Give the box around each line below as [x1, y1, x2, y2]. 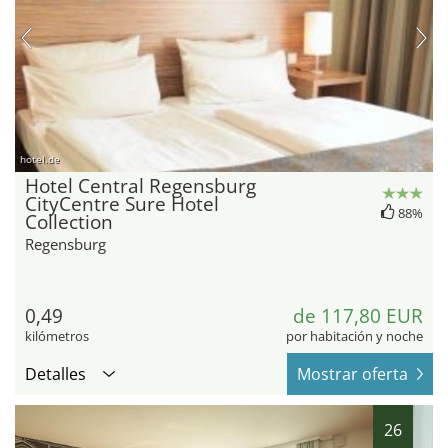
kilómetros [25, 326, 89, 345]
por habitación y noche [286, 326, 423, 345]
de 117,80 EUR [293, 302, 423, 329]
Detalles [25, 362, 86, 385]
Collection [25, 208, 113, 235]
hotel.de [20, 151, 60, 166]
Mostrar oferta [297, 362, 408, 385]
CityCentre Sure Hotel [25, 190, 219, 217]
